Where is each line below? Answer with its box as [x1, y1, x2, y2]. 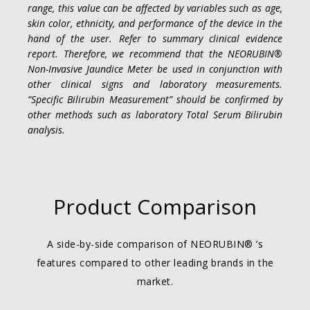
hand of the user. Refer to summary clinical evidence [28, 32, 282, 45]
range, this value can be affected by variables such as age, [28, 1, 282, 15]
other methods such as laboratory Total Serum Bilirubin [28, 108, 282, 121]
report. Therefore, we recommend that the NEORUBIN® [28, 47, 282, 60]
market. [136, 275, 174, 288]
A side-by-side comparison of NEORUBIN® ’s [46, 237, 264, 250]
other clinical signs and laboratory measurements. [28, 77, 282, 91]
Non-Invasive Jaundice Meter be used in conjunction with [28, 62, 282, 75]
